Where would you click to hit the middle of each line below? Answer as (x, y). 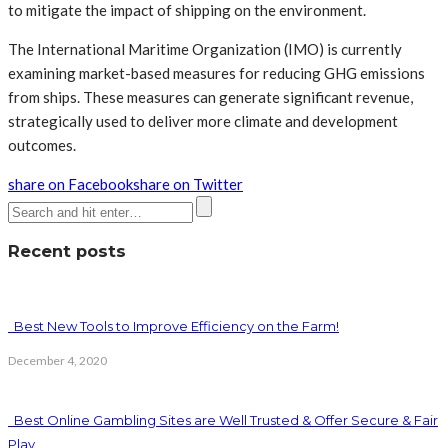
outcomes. (42, 144)
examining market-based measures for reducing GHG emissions (216, 72)
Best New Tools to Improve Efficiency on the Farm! (173, 326)
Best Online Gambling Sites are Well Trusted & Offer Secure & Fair (223, 419)
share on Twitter (188, 183)
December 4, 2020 (57, 360)
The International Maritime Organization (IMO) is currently (205, 48)
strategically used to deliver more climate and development (203, 120)
